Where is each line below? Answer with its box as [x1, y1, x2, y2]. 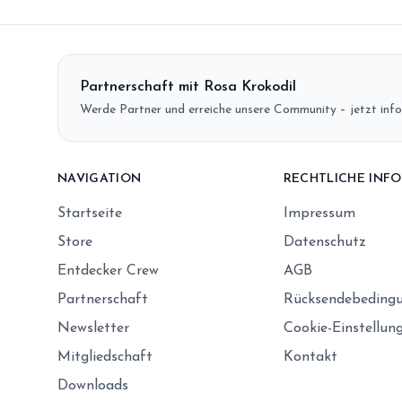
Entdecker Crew [57, 264, 159, 278]
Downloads [57, 379, 128, 393]
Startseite [57, 206, 122, 221]
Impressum [283, 206, 355, 221]
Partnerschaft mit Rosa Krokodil [80, 80, 296, 94]
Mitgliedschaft [57, 350, 153, 364]
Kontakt [283, 350, 337, 364]
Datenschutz [283, 235, 366, 249]
